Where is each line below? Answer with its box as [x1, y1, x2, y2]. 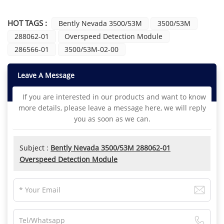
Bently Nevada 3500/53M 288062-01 [50, 142, 170, 152]
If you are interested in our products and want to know [18, 91, 206, 101]
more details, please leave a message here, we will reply [18, 102, 206, 112]
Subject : [19, 142, 50, 152]
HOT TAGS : [7, 17, 47, 28]
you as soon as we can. [73, 113, 150, 123]
